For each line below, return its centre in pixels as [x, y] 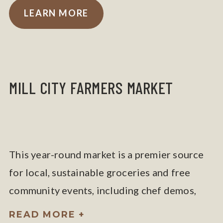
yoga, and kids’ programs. [66, 208]
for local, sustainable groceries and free [100, 172]
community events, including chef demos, [103, 190]
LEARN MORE [56, 13]
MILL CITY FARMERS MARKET [91, 88]
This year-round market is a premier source [107, 154]
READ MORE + [47, 215]
